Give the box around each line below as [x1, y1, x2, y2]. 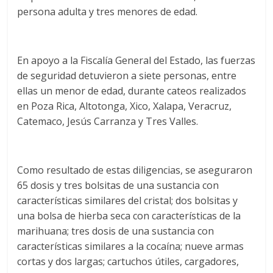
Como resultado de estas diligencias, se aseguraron [17, 163, 253, 177]
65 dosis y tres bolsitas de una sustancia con [17, 179, 219, 193]
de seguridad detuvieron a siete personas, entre [17, 69, 237, 83]
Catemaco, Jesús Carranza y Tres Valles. [17, 115, 199, 129]
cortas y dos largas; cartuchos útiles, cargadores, [17, 255, 239, 269]
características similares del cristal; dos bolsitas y [17, 194, 238, 208]
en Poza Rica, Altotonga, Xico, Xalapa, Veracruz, [17, 99, 232, 113]
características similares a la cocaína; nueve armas [17, 239, 244, 253]
